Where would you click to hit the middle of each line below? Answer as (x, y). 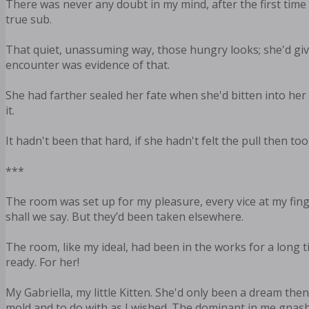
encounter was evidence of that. (88, 65)
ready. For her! (42, 262)
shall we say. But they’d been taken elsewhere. (124, 217)
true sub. (29, 20)
